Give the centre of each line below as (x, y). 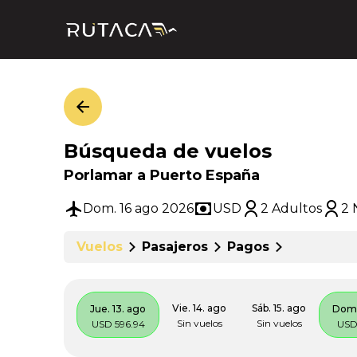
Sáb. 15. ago (279, 308)
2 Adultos (291, 208)
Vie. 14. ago (199, 308)
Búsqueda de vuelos (168, 151)
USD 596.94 (118, 324)
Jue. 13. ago (118, 309)
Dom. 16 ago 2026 (138, 208)
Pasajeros (175, 247)
